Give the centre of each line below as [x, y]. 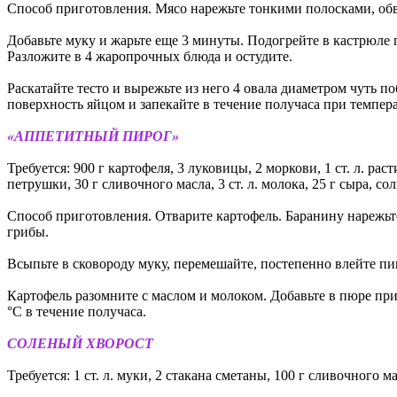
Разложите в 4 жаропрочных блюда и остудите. [150, 56]
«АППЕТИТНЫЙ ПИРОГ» [93, 136]
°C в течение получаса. [77, 311]
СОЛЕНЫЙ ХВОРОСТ [80, 343]
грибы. [28, 231]
